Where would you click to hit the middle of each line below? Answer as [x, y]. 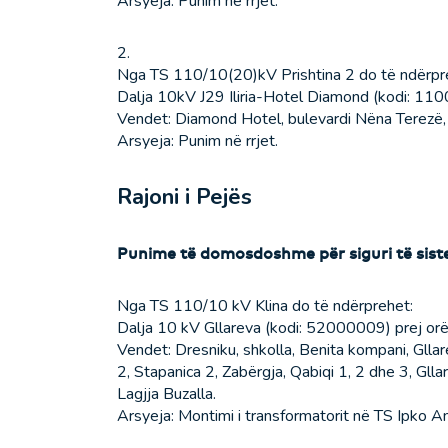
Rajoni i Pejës [184, 197]
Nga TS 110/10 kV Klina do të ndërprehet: [265, 306]
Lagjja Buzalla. [166, 394]
